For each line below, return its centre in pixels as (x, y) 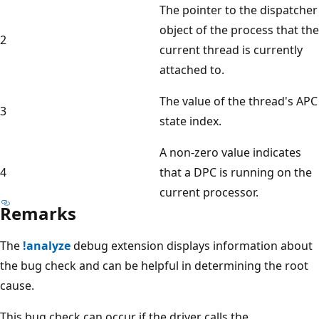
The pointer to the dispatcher (239, 10)
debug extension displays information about (192, 245)
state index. (190, 121)
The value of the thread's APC (239, 101)
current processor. (209, 192)
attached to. (192, 69)
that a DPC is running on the (236, 172)
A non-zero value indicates (230, 152)
